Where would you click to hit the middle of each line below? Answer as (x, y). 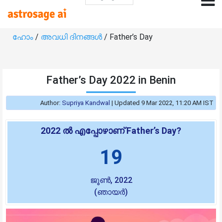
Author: (51, 103)
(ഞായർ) (111, 192)
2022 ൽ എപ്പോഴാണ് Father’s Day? (111, 130)
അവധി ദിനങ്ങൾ (72, 37)
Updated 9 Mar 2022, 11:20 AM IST (164, 103)
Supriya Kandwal (86, 103)
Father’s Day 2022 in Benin (111, 80)
